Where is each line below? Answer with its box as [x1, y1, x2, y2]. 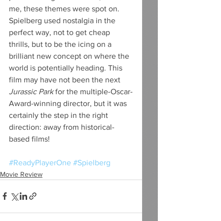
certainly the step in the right [9, 110, 110, 119]
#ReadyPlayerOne [9, 158, 71, 167]
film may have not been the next [9, 75, 122, 84]
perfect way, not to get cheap [9, 28, 112, 37]
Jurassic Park [9, 87, 53, 96]
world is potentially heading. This [9, 63, 124, 72]
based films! [9, 134, 50, 143]
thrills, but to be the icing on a [9, 39, 113, 48]
